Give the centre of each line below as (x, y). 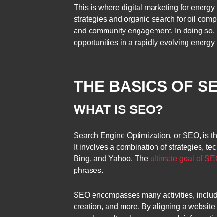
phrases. (88, 170)
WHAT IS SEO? (118, 110)
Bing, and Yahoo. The (112, 158)
